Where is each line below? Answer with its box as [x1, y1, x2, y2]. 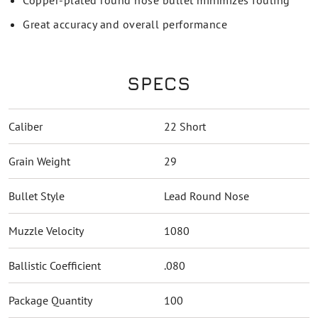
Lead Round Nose [164, 189, 249, 203]
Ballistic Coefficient [9, 258, 101, 273]
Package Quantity [9, 293, 92, 307]
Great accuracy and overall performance [23, 17, 227, 31]
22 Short [164, 119, 206, 133]
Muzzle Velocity [9, 224, 84, 238]
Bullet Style [9, 189, 65, 203]
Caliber [9, 119, 43, 133]
